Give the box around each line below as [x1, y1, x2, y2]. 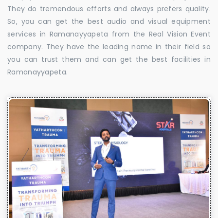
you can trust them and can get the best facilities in [7, 54, 211, 64]
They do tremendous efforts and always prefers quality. [7, 3, 211, 14]
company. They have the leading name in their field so [7, 41, 211, 52]
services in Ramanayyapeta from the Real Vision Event [7, 29, 211, 39]
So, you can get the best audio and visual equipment [7, 16, 211, 26]
